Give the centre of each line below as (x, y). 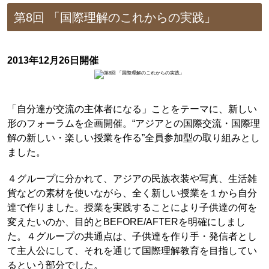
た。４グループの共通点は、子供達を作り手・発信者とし (132, 236)
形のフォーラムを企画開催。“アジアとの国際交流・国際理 (133, 123)
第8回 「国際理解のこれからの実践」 (115, 17)
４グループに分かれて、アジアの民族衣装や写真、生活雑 (132, 179)
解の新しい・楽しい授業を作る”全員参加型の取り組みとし (133, 137)
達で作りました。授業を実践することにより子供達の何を (132, 207)
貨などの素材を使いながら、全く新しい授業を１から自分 (132, 193)
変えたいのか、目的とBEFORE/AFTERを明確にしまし (126, 222)
